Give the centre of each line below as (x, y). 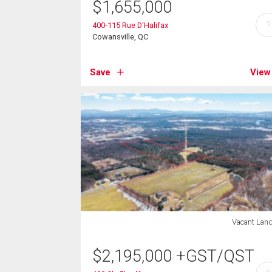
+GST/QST (216, 256)
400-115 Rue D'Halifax (131, 25)
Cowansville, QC (121, 36)
